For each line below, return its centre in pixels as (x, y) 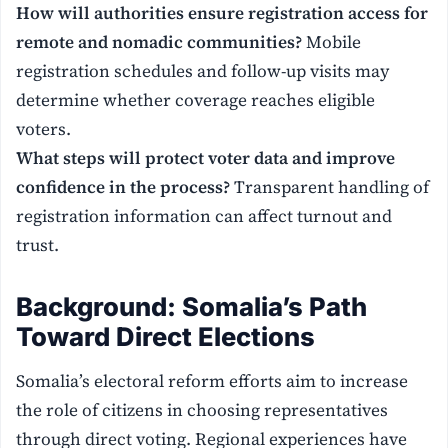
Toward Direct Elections (166, 337)
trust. (38, 245)
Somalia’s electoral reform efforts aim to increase (212, 380)
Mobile (332, 42)
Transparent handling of (330, 187)
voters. (44, 129)
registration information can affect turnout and (204, 216)
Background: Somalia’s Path (192, 307)
